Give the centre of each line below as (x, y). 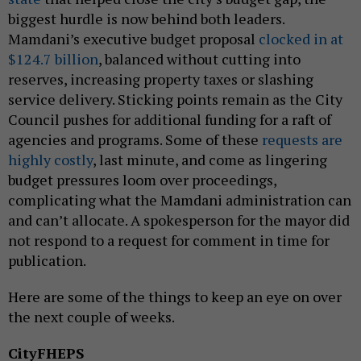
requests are (302, 140)
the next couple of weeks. (93, 317)
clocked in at (301, 39)
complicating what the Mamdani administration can (180, 200)
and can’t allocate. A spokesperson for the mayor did (179, 220)
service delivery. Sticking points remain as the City (175, 100)
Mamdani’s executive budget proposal (133, 39)
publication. (47, 261)
